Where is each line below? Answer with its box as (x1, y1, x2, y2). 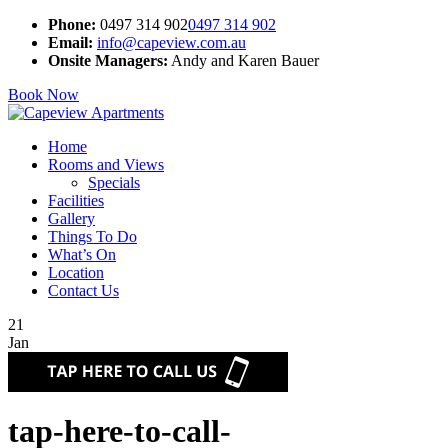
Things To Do (48, 228, 137, 245)
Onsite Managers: (48, 52, 168, 69)
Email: (48, 34, 93, 51)
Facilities (48, 192, 104, 209)
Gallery (48, 210, 95, 227)
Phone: (48, 16, 96, 33)
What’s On (48, 246, 116, 263)
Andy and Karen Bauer (168, 52, 319, 69)
